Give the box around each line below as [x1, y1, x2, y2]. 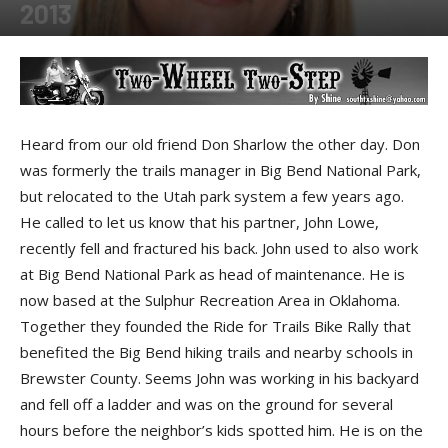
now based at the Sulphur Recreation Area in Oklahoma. [20, 289, 400, 310]
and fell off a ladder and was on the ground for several [20, 393, 393, 414]
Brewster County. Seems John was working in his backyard [20, 367, 419, 388]
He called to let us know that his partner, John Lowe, [20, 211, 379, 232]
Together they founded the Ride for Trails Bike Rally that [20, 315, 411, 336]
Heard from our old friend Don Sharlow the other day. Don [20, 133, 420, 154]
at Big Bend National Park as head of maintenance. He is [20, 263, 405, 284]
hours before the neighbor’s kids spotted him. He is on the [20, 419, 423, 440]
